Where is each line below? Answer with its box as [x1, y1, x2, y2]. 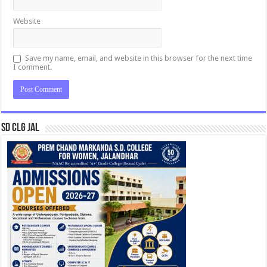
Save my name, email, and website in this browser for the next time [25, 53, 253, 63]
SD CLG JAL [1, 122, 40, 134]
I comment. [13, 62, 52, 72]
